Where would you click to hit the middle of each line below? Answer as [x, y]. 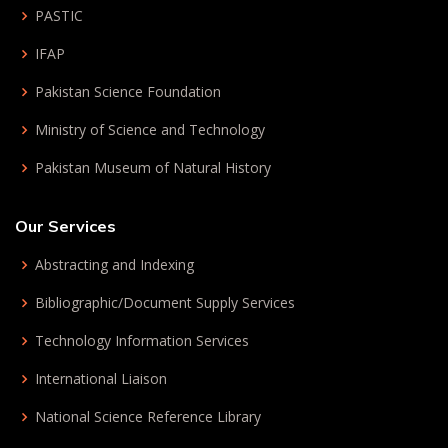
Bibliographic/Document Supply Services [165, 302]
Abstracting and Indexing [114, 264]
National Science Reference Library [148, 416]
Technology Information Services [142, 340]
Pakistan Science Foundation [128, 91]
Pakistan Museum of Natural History [153, 167]
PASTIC [59, 15]
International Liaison [101, 378]
